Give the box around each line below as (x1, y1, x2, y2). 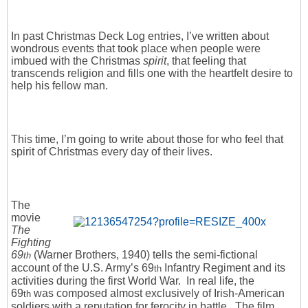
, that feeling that (166, 55, 246, 67)
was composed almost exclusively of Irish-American (31, 287, 285, 300)
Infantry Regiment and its (162, 262, 285, 274)
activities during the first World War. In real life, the (11, 275, 254, 287)
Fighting (11, 236, 51, 249)
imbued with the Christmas (11, 55, 143, 67)
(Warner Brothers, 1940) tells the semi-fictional (31, 249, 258, 261)
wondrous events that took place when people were (11, 43, 261, 55)
